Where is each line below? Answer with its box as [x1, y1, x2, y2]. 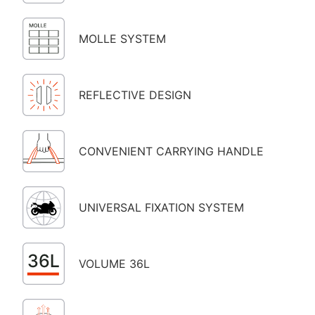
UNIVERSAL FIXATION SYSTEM [79, 200, 244, 215]
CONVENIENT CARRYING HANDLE [79, 144, 264, 159]
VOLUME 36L [79, 257, 150, 271]
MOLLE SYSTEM [79, 32, 166, 46]
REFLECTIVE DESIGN [79, 88, 191, 103]
